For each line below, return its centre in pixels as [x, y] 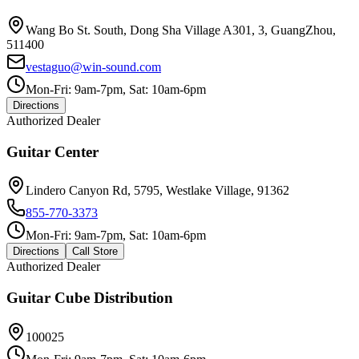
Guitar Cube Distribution [90, 298]
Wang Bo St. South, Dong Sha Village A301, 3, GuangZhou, [181, 30]
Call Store [95, 252]
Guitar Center [52, 151]
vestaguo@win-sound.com [93, 67]
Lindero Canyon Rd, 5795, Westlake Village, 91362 [157, 191]
